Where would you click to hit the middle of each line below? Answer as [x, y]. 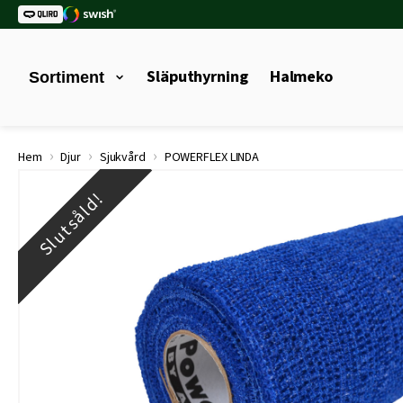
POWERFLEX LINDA [210, 157]
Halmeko [301, 77]
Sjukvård [122, 157]
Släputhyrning [197, 77]
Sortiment [67, 77]
